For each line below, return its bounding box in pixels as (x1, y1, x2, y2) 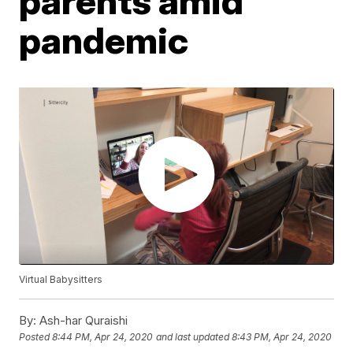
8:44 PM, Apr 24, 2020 (52, 330, 154, 343)
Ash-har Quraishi (36, 312, 128, 328)
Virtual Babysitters (19, 273, 103, 285)
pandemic (19, 18, 189, 63)
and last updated (156, 330, 230, 343)
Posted (19, 330, 53, 343)
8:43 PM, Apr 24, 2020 (232, 330, 333, 343)
